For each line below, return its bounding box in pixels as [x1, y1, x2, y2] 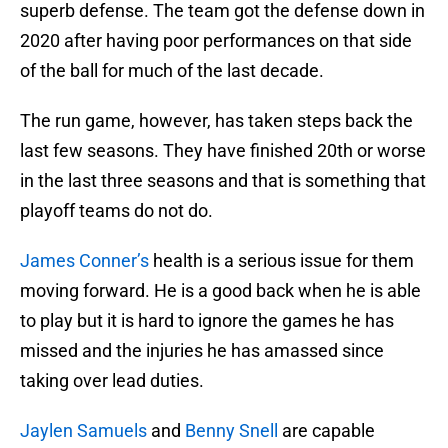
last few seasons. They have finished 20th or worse [20, 140, 426, 162]
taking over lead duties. [20, 370, 204, 392]
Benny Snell [185, 420, 278, 442]
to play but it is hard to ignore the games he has [20, 310, 394, 332]
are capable [278, 420, 375, 442]
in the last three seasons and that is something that [20, 170, 426, 192]
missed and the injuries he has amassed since [20, 340, 384, 362]
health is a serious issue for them [149, 250, 414, 272]
